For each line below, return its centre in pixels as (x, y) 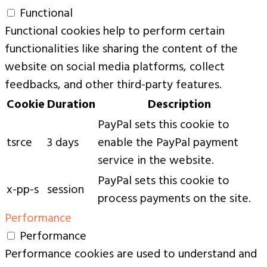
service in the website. (156, 161)
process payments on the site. (174, 199)
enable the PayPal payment (168, 143)
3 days (63, 143)
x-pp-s (23, 190)
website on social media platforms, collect (115, 68)
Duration (71, 105)
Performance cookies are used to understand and (131, 255)
